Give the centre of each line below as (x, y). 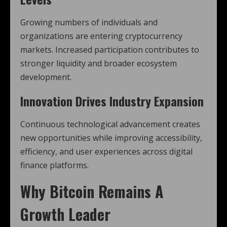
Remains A (129, 192)
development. (46, 77)
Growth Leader (65, 214)
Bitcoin (72, 192)
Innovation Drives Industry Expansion (112, 101)
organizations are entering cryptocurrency (101, 36)
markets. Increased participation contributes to (110, 50)
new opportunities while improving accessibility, (111, 138)
